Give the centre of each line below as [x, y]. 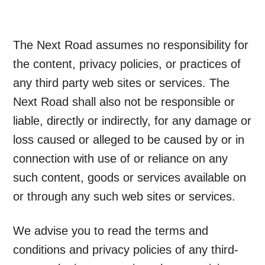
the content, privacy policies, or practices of [127, 64]
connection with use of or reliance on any [121, 159]
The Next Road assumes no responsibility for [131, 45]
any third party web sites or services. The [122, 83]
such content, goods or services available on [130, 178]
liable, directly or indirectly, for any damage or [132, 121]
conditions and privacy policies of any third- [126, 250]
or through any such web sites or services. [125, 197]
